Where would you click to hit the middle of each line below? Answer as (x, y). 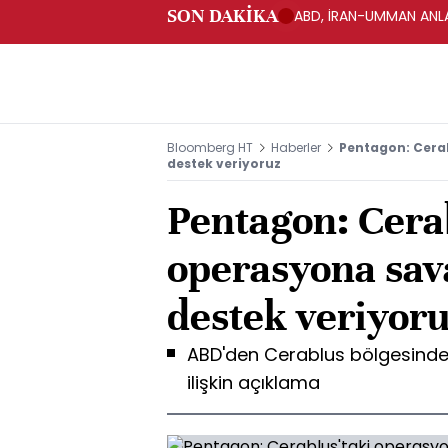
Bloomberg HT (210, 147)
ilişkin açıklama (253, 382)
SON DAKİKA (222, 15)
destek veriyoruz (224, 163)
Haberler (296, 147)
